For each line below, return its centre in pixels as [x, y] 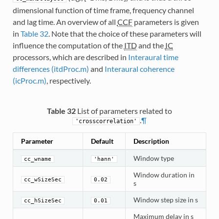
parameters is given [165, 22]
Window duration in [164, 175]
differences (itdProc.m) [51, 69]
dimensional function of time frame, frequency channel [103, 10]
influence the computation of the [68, 45]
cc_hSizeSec [43, 201]
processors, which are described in [70, 57]
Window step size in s [165, 200]
